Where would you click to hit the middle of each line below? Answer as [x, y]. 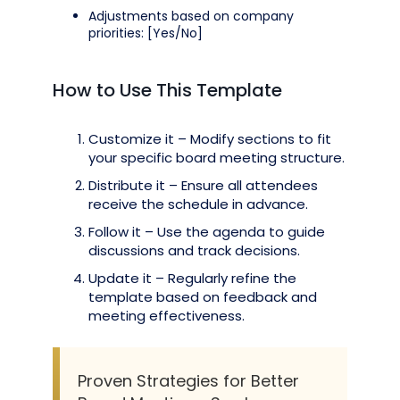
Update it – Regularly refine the [192, 278]
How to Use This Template [167, 90]
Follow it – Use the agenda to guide [207, 232]
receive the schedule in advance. [198, 204]
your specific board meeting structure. [217, 158]
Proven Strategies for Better [188, 381]
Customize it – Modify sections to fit [210, 139]
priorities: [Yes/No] [146, 33]
